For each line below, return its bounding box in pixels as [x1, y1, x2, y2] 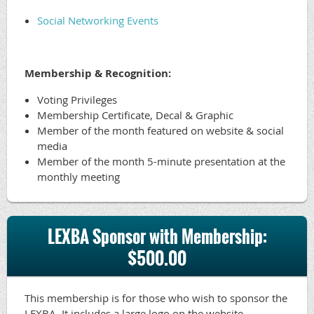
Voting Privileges [37, 92, 117, 107]
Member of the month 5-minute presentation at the [37, 153, 285, 168]
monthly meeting [37, 169, 120, 184]
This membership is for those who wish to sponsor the [25, 290, 287, 305]
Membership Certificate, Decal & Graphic [37, 107, 233, 122]
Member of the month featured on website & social [37, 123, 284, 137]
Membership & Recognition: [25, 65, 171, 81]
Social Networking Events [37, 13, 158, 27]
